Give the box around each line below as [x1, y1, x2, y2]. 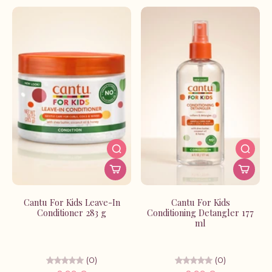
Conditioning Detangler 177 [147, 206, 254, 219]
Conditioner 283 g [37, 206, 106, 219]
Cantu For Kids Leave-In [23, 196, 120, 209]
